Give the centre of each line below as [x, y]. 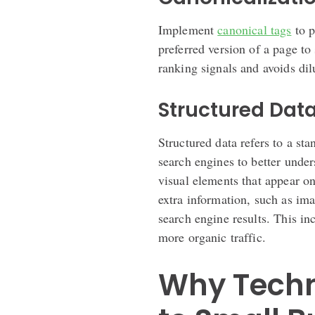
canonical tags [255, 29]
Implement [188, 29]
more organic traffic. [212, 237]
